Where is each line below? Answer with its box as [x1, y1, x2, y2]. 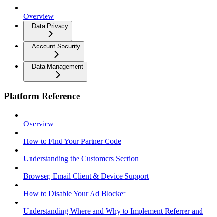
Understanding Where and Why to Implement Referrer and [23, 206, 203, 215]
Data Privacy [32, 22, 68, 30]
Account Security [32, 43, 80, 50]
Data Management [32, 63, 83, 71]
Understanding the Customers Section [23, 154, 139, 163]
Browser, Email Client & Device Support [23, 171, 149, 180]
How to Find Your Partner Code [23, 137, 121, 145]
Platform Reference [4, 91, 80, 102]
